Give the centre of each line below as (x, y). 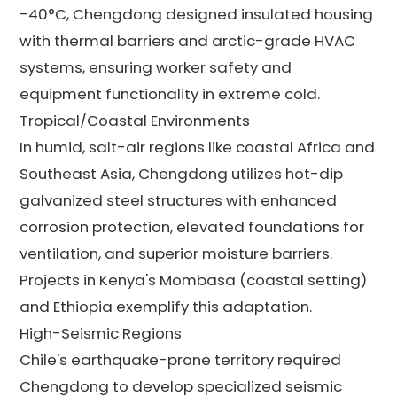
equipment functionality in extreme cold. (170, 93)
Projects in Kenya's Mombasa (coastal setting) (194, 280)
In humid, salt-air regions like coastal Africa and (198, 147)
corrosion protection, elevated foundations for (192, 226)
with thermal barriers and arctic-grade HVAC (188, 40)
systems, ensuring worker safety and (156, 67)
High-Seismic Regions (101, 333)
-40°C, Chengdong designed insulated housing (197, 14)
